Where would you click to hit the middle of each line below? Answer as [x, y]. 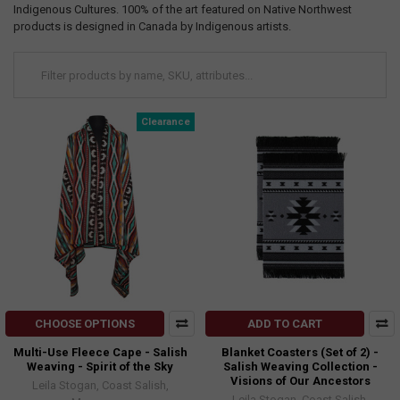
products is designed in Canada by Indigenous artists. [152, 26]
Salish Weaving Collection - [300, 367]
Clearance [166, 121]
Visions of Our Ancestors [300, 381]
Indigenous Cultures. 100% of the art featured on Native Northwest [182, 9]
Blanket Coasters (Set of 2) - [300, 353]
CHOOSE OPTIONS [85, 324]
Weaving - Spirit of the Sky [100, 367]
